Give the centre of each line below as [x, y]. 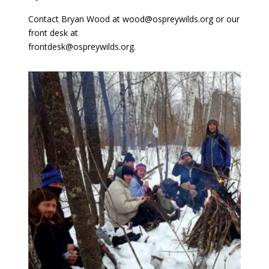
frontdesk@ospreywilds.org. [82, 46]
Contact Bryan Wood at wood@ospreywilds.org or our [134, 19]
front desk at [54, 32]
